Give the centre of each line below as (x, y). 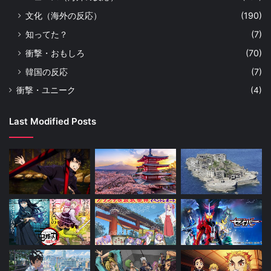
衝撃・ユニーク (46, 90)
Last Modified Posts (53, 121)
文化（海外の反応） (64, 15)
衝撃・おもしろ (55, 53)
